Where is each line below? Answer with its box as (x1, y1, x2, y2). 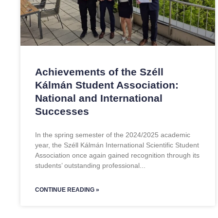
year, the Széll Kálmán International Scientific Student (35, 141, 199, 149)
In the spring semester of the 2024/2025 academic (35, 131, 190, 139)
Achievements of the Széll (35, 66, 163, 77)
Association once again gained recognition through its (35, 151, 200, 159)
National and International (35, 92, 163, 104)
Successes (35, 106, 89, 117)
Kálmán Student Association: (35, 79, 179, 91)
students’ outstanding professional (35, 162, 140, 169)
